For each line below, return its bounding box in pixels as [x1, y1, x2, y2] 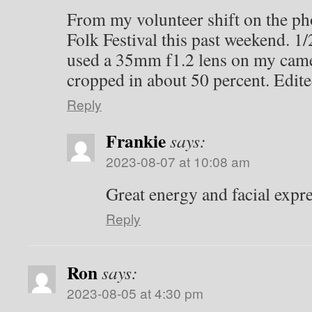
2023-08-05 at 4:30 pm [67, 283, 203, 302]
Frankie [106, 127, 166, 154]
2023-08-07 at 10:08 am [106, 152, 250, 171]
